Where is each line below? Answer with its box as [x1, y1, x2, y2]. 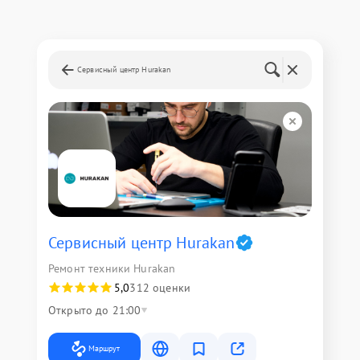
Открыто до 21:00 [48, 302, 141, 317]
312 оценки [129, 280, 190, 295]
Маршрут [88, 342, 120, 354]
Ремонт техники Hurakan [48, 260, 176, 276]
